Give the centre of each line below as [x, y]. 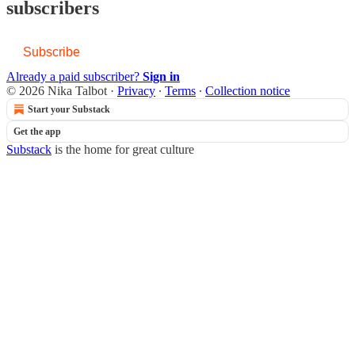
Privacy [136, 90]
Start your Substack [69, 109]
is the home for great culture [123, 149]
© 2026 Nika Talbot [57, 90]
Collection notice [248, 90]
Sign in [161, 76]
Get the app [37, 131]
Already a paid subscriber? [74, 76]
